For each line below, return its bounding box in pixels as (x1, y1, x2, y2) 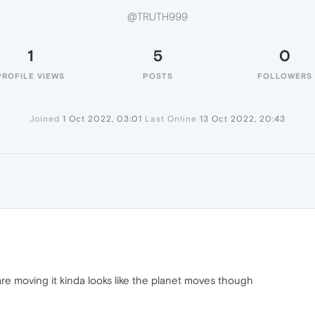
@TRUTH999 (127, 11, 188, 23)
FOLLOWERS (257, 72, 312, 80)
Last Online (145, 114, 197, 124)
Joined (30, 114, 60, 124)
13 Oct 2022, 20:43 (200, 114, 285, 124)
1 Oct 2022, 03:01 (63, 114, 142, 124)
